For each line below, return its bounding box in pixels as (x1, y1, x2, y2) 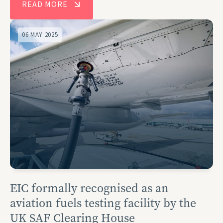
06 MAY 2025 (22, 30, 58, 39)
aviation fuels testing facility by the (10, 195, 196, 211)
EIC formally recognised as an (10, 180, 169, 196)
